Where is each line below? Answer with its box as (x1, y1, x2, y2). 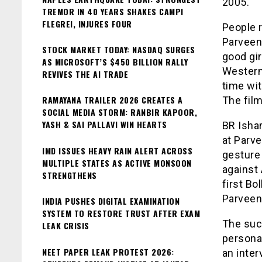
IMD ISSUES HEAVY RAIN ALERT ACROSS (42, 144, 192, 157)
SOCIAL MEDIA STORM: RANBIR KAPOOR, (42, 106, 197, 119)
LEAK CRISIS (42, 219, 89, 232)
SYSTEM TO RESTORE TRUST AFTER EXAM (42, 207, 200, 220)
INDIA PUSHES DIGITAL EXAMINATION (42, 195, 180, 208)
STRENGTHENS (42, 168, 97, 181)
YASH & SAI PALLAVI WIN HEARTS (42, 118, 167, 131)
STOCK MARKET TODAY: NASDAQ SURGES (42, 43, 195, 56)
